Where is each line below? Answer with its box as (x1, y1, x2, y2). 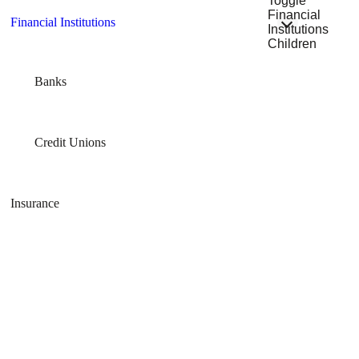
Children (268, 36, 317, 50)
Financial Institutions (10, 15, 116, 30)
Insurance (10, 196, 60, 211)
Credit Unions (34, 135, 107, 150)
